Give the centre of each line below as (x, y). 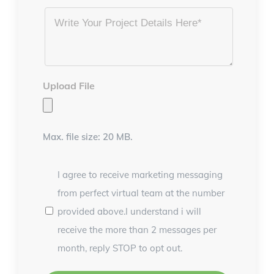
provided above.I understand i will (129, 211)
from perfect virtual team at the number (141, 193)
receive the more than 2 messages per (137, 229)
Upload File (69, 85)
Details (58, 30)
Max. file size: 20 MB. (88, 136)
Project (58, 11)
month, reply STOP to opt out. (120, 248)
